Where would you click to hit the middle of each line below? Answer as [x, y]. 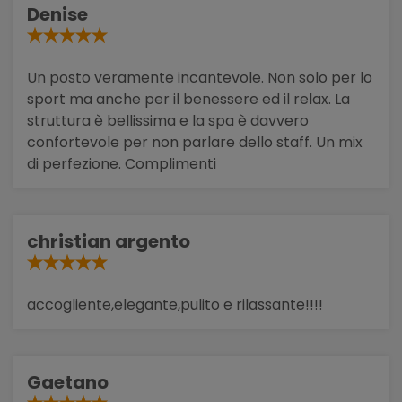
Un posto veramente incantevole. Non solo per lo [200, 77]
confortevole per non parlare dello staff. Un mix [195, 142]
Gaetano [68, 382]
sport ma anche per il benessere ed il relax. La [188, 99]
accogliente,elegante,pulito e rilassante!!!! [175, 304]
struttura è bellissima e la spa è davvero [168, 120]
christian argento [109, 241]
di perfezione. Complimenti [122, 163]
